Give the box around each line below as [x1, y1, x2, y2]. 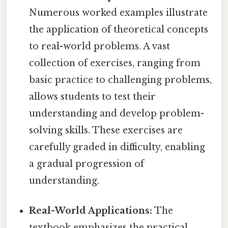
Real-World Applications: [29, 205, 153, 216]
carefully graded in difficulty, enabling [29, 141, 206, 153]
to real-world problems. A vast [29, 40, 170, 52]
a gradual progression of [29, 158, 145, 169]
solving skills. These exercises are [29, 124, 183, 136]
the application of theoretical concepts [29, 23, 209, 35]
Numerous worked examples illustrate [29, 7, 208, 18]
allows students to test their [29, 91, 156, 102]
